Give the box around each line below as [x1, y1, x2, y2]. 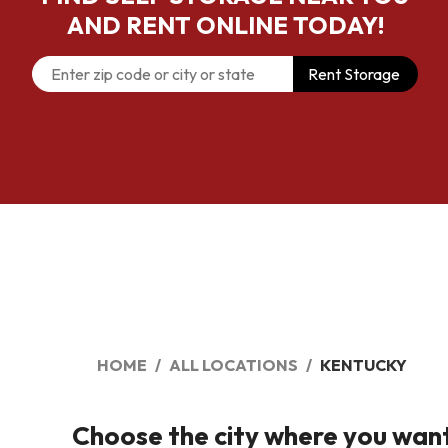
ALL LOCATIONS [169, 355, 298, 375]
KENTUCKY [320, 355, 407, 375]
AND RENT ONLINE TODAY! [66, 10, 384, 40]
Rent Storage [308, 64, 400, 84]
